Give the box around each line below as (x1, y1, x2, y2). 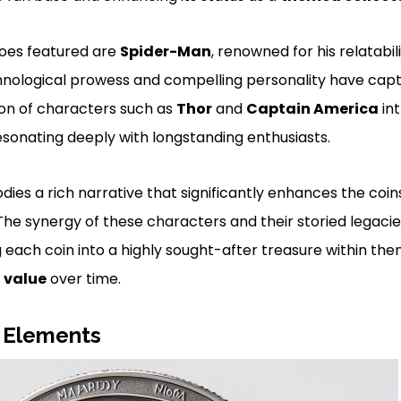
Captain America (245, 98, 379, 119)
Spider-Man (119, 40, 211, 62)
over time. (46, 268, 121, 289)
